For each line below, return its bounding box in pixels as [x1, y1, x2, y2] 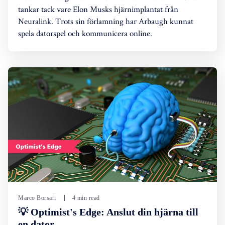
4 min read [72, 194, 100, 202]
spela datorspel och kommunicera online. [18, 27, 152, 39]
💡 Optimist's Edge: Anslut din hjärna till [18, 206, 198, 218]
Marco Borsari [18, 194, 56, 202]
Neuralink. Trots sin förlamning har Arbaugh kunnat [18, 15, 193, 27]
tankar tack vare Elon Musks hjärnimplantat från [18, 3, 178, 15]
